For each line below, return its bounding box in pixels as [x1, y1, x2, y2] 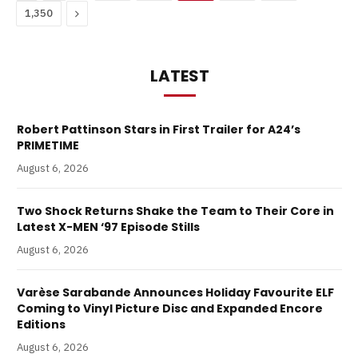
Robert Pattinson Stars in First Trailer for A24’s [17, 121, 300, 138]
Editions [17, 316, 66, 333]
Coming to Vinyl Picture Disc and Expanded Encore [17, 300, 323, 317]
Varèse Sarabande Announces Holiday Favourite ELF [17, 284, 334, 301]
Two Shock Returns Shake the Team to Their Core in [17, 203, 334, 220]
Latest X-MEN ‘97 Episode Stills [17, 219, 200, 236]
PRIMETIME [17, 137, 79, 154]
